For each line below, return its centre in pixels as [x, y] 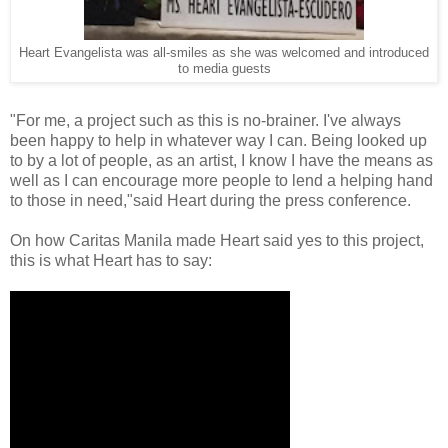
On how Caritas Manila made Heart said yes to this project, [217, 240]
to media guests [224, 68]
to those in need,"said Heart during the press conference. [212, 200]
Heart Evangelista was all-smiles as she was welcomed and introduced [224, 52]
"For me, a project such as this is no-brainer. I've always [205, 120]
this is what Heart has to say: [111, 260]
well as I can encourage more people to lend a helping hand [221, 180]
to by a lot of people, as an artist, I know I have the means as [221, 160]
